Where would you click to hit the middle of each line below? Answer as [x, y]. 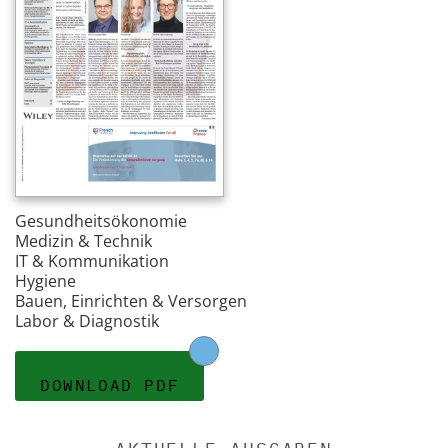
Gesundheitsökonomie [101, 220]
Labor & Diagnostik [87, 320]
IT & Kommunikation [92, 260]
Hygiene [45, 280]
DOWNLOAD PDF [110, 384]
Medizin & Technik [83, 240]
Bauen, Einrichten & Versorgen [131, 300]
